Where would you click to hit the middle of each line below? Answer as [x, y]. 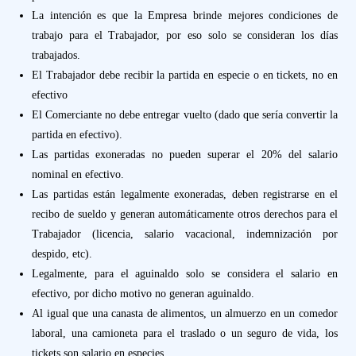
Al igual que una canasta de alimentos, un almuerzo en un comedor [185, 313]
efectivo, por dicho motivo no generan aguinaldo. [143, 294]
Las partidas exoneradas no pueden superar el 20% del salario [185, 155]
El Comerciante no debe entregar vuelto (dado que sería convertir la [185, 115]
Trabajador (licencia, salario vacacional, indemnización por [185, 234]
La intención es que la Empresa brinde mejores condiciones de [185, 15]
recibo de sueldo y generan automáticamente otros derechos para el [185, 214]
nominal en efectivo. [78, 174]
